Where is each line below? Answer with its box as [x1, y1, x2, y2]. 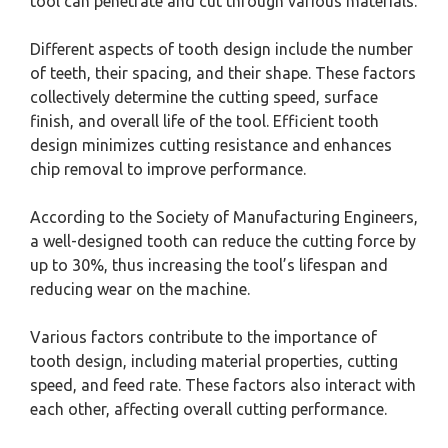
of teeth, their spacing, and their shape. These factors [30, 64, 416, 83]
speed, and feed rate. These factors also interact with [30, 376, 416, 395]
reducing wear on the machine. [30, 280, 250, 299]
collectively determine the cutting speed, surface [30, 88, 378, 107]
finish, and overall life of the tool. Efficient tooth [30, 112, 379, 131]
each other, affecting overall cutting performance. [30, 400, 387, 419]
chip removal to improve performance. [30, 160, 306, 179]
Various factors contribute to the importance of [30, 328, 377, 347]
